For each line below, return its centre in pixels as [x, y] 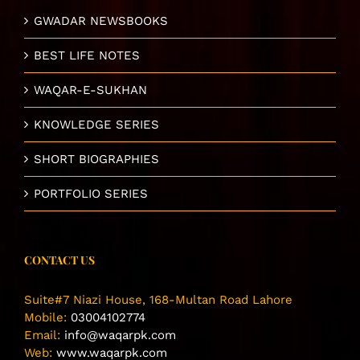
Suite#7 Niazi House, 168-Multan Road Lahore [158, 300]
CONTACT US [59, 260]
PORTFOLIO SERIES [91, 194]
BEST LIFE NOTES [87, 56]
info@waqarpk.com [120, 335]
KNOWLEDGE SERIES [96, 125]
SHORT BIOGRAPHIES [96, 160]
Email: [44, 335]
